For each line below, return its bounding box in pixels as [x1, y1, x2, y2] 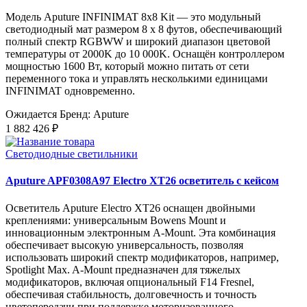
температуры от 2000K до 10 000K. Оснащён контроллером [5, 48, 284, 60]
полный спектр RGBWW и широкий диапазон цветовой [5, 36, 271, 48]
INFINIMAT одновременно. [5, 85, 135, 97]
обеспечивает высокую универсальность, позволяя [5, 238, 243, 251]
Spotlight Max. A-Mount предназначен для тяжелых [5, 263, 241, 275]
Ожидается [5, 108, 57, 121]
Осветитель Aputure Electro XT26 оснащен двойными [5, 201, 256, 214]
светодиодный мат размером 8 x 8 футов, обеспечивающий [5, 23, 282, 36]
